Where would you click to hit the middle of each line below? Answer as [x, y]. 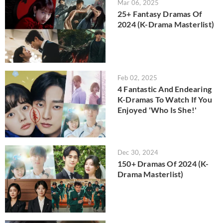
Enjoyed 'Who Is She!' [157, 110]
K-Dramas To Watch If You [165, 99]
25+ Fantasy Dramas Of [160, 14]
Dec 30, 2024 [138, 153]
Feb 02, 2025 [138, 77]
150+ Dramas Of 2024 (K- [163, 164]
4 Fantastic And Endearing [165, 89]
